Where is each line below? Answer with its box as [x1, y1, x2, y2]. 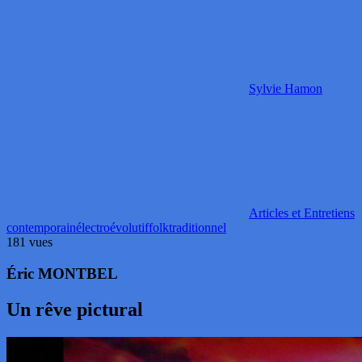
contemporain [6, 221, 76, 235]
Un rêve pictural [6, 299, 143, 321]
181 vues [6, 235, 53, 250]
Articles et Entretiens [249, 206, 355, 221]
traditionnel [169, 221, 226, 235]
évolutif [110, 221, 149, 235]
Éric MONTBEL [6, 265, 118, 283]
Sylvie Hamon [249, 82, 322, 96]
